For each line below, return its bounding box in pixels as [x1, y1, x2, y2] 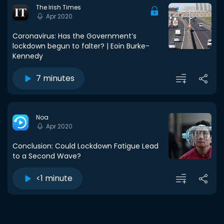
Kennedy [12, 51, 43, 61]
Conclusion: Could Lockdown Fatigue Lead [12, 141, 158, 151]
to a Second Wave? [12, 151, 81, 161]
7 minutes [36, 72, 74, 84]
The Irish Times [36, 3, 81, 11]
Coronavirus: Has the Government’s [12, 31, 136, 41]
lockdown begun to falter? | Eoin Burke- [12, 41, 149, 51]
